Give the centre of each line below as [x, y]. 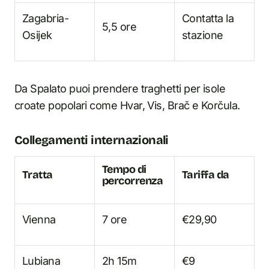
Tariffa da [206, 175]
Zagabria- [46, 18]
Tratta [38, 175]
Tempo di [124, 169]
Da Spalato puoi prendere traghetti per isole [120, 89]
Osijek [37, 35]
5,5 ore [119, 27]
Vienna [39, 219]
